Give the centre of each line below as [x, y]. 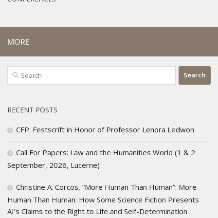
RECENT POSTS [32, 109]
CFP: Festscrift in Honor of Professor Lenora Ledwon [105, 129]
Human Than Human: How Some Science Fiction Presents [103, 199]
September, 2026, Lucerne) [54, 165]
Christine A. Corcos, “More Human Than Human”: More [106, 187]
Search [18, 71]
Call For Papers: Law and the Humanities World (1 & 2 [106, 152]
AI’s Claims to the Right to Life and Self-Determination [97, 211]
